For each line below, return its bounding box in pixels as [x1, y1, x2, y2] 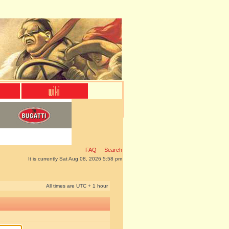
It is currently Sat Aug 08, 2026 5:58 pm [28, 156, 122, 162]
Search [103, 147, 122, 153]
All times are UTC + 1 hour [46, 183, 108, 189]
